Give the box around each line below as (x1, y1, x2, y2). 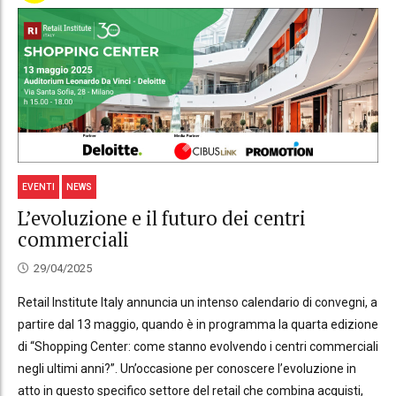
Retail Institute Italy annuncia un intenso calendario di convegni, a (18, 294, 377, 309)
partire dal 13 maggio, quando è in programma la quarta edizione (18, 316, 378, 331)
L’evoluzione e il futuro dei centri (18, 205, 306, 232)
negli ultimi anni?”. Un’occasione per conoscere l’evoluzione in (18, 361, 356, 376)
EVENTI (22, 181, 56, 192)
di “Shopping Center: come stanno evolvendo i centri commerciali (18, 339, 378, 354)
